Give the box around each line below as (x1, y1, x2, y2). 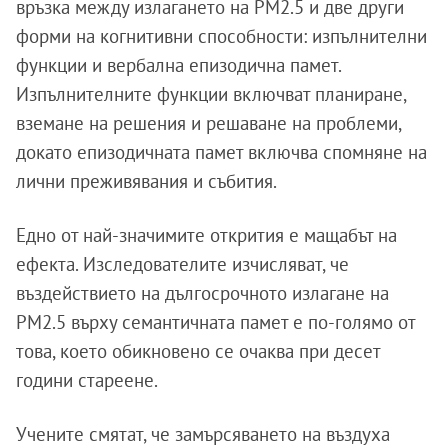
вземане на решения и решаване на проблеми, (16, 111, 401, 136)
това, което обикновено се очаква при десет (16, 339, 380, 364)
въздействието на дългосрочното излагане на (16, 281, 389, 306)
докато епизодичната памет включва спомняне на (16, 140, 427, 165)
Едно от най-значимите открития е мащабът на (16, 223, 397, 248)
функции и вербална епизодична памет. (16, 53, 341, 78)
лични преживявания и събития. (16, 169, 277, 194)
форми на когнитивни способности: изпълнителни (16, 24, 427, 49)
